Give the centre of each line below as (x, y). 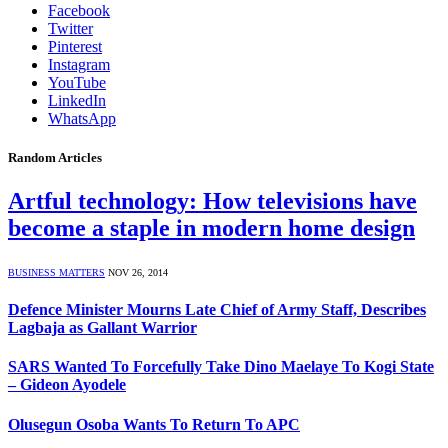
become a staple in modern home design (211, 227)
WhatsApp (82, 118)
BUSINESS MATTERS (56, 272)
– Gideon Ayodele (67, 385)
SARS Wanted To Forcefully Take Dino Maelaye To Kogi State (221, 367)
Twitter (70, 28)
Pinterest (75, 46)
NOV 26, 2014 (138, 272)
